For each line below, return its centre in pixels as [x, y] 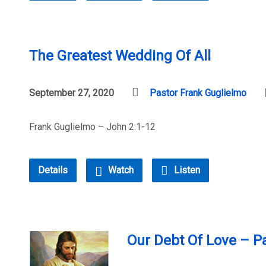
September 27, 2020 [72, 93]
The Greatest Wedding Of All [120, 56]
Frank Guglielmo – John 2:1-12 [92, 127]
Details [53, 170]
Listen [186, 170]
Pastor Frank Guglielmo [198, 93]
